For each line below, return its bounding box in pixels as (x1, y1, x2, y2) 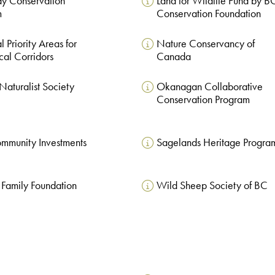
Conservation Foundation (156, 6, 261, 20)
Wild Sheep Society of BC (156, 178, 268, 192)
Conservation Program (156, 92, 250, 106)
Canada (156, 49, 191, 63)
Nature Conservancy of (156, 36, 255, 50)
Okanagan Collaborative (156, 79, 263, 93)
